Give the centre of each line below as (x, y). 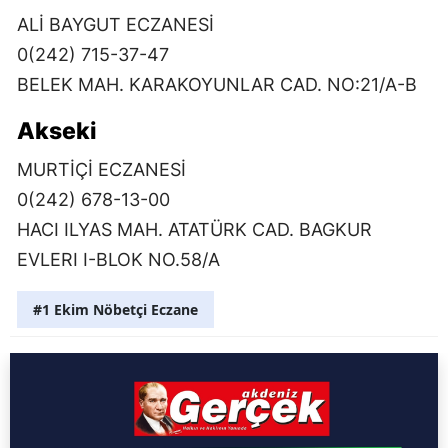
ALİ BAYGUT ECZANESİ (115, 24)
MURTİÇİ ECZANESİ (101, 169)
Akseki (57, 130)
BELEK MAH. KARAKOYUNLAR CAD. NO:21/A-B (217, 84)
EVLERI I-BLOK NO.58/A (118, 259)
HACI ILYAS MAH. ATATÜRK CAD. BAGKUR (194, 229)
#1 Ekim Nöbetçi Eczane (115, 309)
